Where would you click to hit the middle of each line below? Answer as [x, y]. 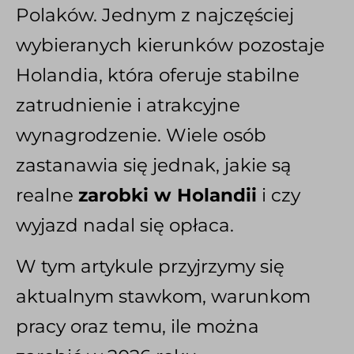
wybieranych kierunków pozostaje [170, 45]
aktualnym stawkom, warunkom [163, 297]
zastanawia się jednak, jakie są [154, 166]
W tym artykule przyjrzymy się [150, 267]
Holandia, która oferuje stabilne [158, 75]
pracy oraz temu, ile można [137, 327]
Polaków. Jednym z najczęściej [155, 15]
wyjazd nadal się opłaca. [125, 226]
